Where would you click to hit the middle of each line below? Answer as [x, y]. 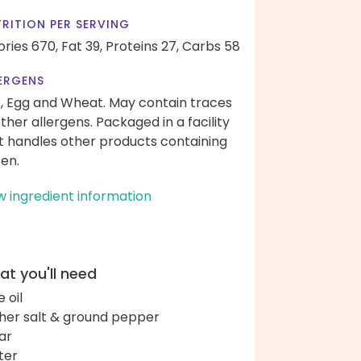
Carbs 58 [211, 46]
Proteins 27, [142, 46]
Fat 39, [82, 46]
